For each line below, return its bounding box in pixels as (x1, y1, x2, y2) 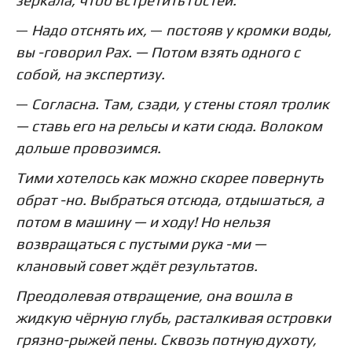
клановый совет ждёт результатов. (16, 256, 258, 274)
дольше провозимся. (16, 138, 161, 156)
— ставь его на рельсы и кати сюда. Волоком (16, 116, 322, 134)
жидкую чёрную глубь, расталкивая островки (16, 308, 331, 326)
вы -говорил (16, 42, 104, 60)
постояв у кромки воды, (166, 20, 332, 38)
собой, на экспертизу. (16, 64, 165, 82)
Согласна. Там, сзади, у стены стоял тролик (31, 94, 329, 112)
